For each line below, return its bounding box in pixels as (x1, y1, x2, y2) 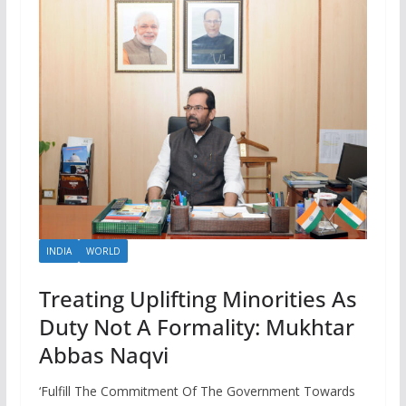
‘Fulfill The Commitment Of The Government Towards (38, 382, 355, 400)
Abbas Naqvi (38, 339, 169, 370)
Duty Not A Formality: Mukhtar (38, 311, 354, 342)
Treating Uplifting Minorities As (38, 283, 357, 314)
